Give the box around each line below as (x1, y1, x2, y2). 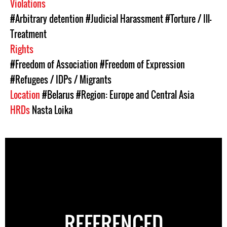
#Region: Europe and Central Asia (76, 88, 194, 101)
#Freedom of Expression (100, 58, 185, 71)
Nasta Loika (32, 103, 72, 117)
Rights (10, 43, 35, 56)
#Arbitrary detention (10, 12, 84, 25)
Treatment (10, 27, 47, 41)
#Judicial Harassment (86, 12, 163, 25)
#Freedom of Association (10, 58, 98, 71)
